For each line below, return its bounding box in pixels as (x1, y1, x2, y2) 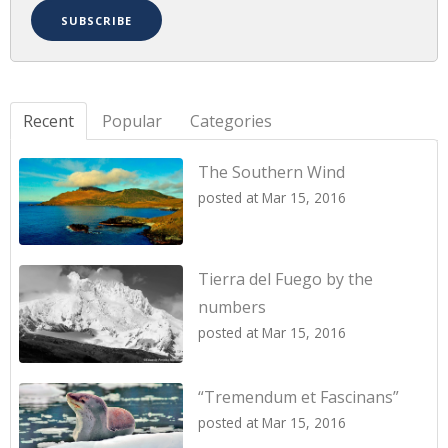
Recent (23, 109, 74, 132)
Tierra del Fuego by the (198, 268, 373, 291)
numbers (198, 296, 266, 319)
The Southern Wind (198, 160, 345, 183)
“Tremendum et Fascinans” (198, 386, 399, 409)
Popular (102, 109, 162, 132)
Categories (190, 109, 272, 132)
